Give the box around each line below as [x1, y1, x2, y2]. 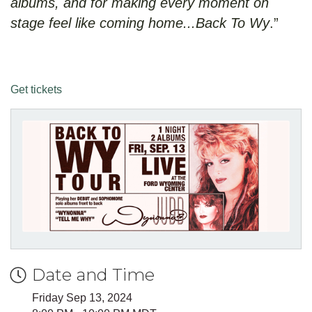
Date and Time [32, 265, 155, 286]
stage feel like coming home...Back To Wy [10, 15, 270, 31]
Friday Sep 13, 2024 [32, 292, 132, 304]
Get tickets [10, 84, 62, 96]
